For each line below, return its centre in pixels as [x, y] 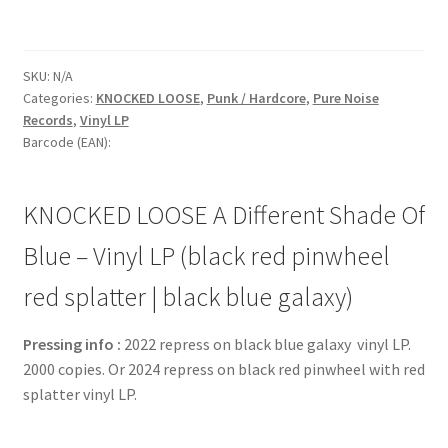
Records [47, 119]
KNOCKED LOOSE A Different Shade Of [223, 214]
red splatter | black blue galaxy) [187, 296]
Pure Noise [345, 97]
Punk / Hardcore [256, 97]
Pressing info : [71, 343]
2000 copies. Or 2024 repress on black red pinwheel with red [223, 368]
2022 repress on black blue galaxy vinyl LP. [265, 343]
